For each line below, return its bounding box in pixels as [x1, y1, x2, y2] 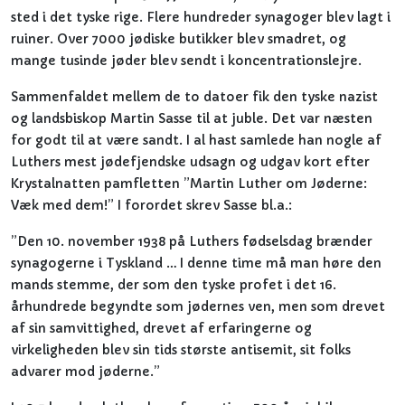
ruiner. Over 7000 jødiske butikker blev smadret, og [11, 31, 346, 47]
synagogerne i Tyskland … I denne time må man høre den [11, 255, 381, 271]
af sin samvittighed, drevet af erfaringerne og [11, 320, 312, 336]
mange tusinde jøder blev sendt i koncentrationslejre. [11, 52, 362, 69]
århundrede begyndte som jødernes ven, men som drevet [11, 298, 385, 315]
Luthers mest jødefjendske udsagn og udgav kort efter [11, 154, 370, 170]
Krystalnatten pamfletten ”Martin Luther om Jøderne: [11, 175, 367, 192]
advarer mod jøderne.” [11, 363, 160, 380]
